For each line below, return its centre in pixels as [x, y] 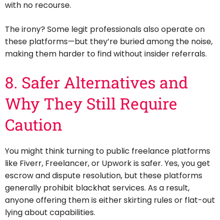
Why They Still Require [91, 104]
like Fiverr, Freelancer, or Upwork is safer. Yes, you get [108, 163]
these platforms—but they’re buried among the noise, [109, 42]
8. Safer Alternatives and [96, 82]
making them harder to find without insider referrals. [106, 54]
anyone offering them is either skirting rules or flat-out [110, 200]
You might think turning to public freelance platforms [108, 151]
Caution [34, 125]
